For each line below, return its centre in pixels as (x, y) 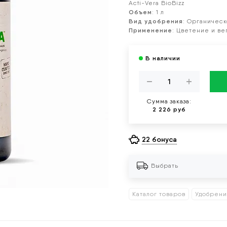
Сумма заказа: (169, 101)
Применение (150, 30)
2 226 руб (169, 109)
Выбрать (165, 166)
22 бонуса (159, 139)
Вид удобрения (156, 21)
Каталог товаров (159, 194)
